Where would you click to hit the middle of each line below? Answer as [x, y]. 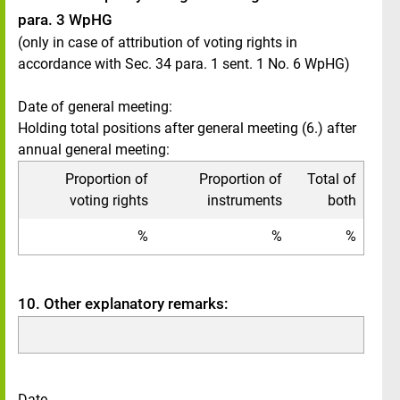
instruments [245, 200]
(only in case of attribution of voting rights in [158, 42]
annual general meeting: [94, 150]
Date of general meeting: [95, 107]
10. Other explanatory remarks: [123, 304]
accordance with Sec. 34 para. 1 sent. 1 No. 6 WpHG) [184, 64]
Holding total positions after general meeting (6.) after [187, 128]
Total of [332, 179]
